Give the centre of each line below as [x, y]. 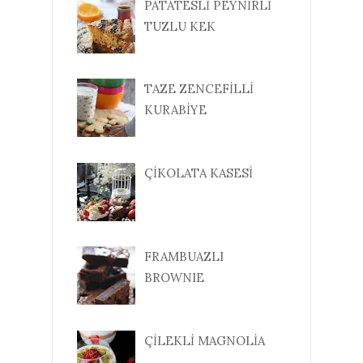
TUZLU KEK [180, 26]
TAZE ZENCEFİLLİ [199, 89]
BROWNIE [174, 278]
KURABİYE [175, 110]
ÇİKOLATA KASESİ [199, 173]
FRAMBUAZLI [184, 257]
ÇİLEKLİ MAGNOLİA [205, 340]
